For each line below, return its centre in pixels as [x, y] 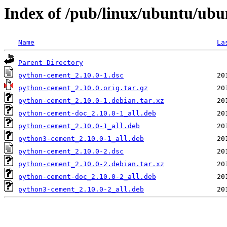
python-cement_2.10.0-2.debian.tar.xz [91, 164]
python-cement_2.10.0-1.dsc [71, 75]
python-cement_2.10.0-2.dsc [71, 152]
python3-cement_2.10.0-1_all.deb [81, 139]
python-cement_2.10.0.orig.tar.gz [83, 88]
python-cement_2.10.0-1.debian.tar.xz [91, 101]
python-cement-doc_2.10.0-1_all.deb [87, 113]
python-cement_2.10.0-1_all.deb [79, 126]
